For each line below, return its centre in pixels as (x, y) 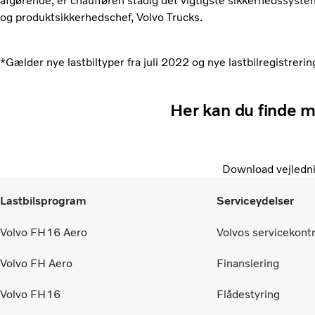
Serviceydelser (255, 201)
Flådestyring (248, 295)
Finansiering (248, 264)
